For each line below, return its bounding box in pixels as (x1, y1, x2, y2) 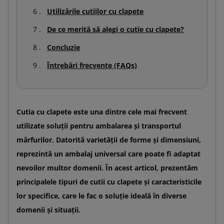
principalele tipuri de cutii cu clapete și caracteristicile (16, 176, 201, 186)
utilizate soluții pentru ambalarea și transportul (16, 120, 181, 130)
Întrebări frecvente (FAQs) (47, 60, 137, 70)
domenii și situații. (16, 204, 80, 214)
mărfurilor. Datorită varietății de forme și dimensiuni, (16, 134, 201, 144)
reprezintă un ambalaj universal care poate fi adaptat (16, 148, 200, 158)
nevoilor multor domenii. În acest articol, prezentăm (16, 162, 198, 172)
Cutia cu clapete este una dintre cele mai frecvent (16, 106, 187, 116)
